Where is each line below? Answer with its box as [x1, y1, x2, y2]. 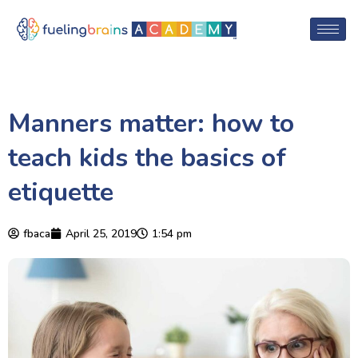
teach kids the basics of [8, 140, 286, 175]
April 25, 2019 [66, 225, 137, 241]
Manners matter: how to [8, 105, 294, 141]
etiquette [8, 174, 113, 209]
